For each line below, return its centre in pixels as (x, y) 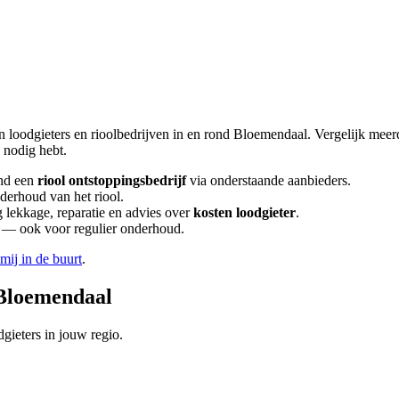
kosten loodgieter (244, 212)
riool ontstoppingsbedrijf (112, 180)
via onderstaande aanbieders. (269, 180)
